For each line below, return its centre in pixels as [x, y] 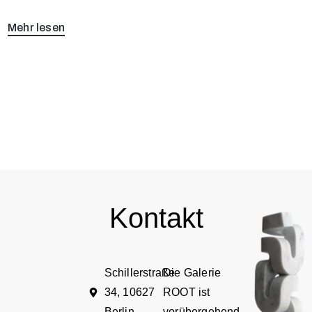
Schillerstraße [140, 273]
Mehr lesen [36, 28]
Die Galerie [192, 273]
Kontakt [156, 218]
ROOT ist [187, 292]
